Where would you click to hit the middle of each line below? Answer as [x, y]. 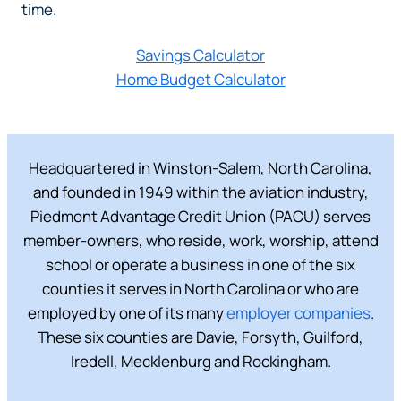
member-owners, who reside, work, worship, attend [200, 240]
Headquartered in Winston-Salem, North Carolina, [200, 167]
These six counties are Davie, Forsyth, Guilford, [200, 337]
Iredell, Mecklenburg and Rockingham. [200, 361]
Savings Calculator [200, 55]
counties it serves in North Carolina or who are [200, 288]
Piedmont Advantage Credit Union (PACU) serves [200, 216]
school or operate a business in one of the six [200, 264]
